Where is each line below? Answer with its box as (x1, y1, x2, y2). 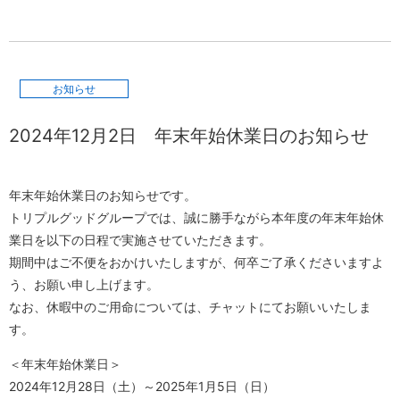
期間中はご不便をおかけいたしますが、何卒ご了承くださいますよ (9, 254, 384, 270)
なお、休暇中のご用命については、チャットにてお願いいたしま (9, 298, 371, 314)
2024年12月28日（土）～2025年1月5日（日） (9, 378, 275, 394)
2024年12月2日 (9, 124, 154, 146)
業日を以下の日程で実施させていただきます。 (9, 231, 271, 247)
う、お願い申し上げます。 (9, 276, 159, 292)
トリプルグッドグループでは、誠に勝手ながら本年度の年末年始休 (9, 209, 384, 225)
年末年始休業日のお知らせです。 (9, 187, 196, 203)
